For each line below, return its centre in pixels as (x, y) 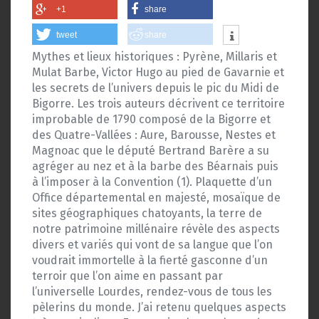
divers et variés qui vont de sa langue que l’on (152, 245)
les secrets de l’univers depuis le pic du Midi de (156, 88)
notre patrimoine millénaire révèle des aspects (156, 229)
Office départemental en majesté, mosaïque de (156, 198)
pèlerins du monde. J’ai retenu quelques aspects (159, 307)
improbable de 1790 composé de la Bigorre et (151, 119)
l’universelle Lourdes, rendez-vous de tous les (152, 292)
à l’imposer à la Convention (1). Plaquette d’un (152, 182)
